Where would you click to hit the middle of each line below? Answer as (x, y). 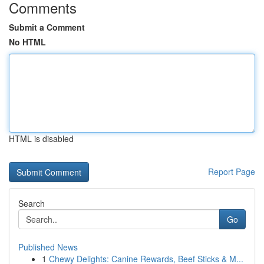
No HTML (27, 42)
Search (32, 203)
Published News (48, 247)
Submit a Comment (47, 27)
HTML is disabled (41, 138)
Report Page (232, 171)
